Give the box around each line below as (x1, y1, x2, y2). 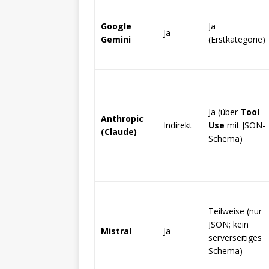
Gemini (101, 34, 131, 45)
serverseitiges (208, 232, 262, 243)
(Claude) (101, 126, 137, 138)
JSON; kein (208, 219, 249, 230)
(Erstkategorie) (208, 34, 265, 45)
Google (101, 20, 131, 32)
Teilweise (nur (208, 205, 262, 217)
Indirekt (163, 119, 192, 131)
